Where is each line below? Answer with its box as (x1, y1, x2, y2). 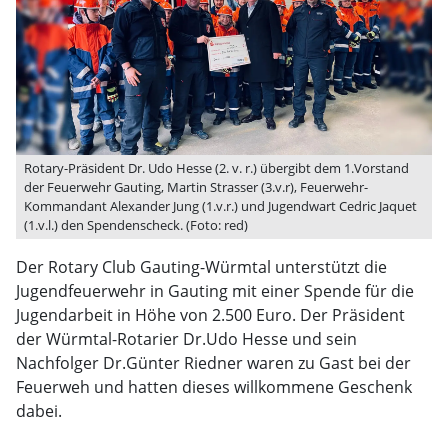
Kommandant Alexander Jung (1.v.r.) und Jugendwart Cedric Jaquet (24, 197, 417, 215)
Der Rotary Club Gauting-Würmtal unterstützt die (16, 256, 387, 278)
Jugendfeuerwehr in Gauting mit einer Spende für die (16, 280, 414, 302)
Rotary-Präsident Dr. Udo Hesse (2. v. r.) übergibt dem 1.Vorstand (24, 159, 409, 177)
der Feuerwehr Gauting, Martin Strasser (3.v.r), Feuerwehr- (24, 178, 368, 196)
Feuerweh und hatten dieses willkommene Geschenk (16, 376, 412, 398)
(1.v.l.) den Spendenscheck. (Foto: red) (24, 216, 248, 234)
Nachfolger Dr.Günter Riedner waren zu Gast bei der (16, 352, 411, 374)
